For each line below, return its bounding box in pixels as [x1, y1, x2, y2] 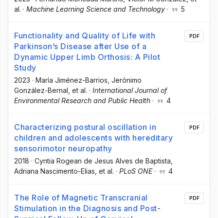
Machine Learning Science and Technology [26, 4, 165, 13]
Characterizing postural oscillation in [14, 122, 156, 132]
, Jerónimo [108, 75, 142, 84]
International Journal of [92, 86, 167, 94]
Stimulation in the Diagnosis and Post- [14, 203, 161, 214]
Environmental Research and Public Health [14, 96, 150, 105]
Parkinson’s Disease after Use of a [14, 41, 146, 51]
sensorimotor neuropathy [14, 144, 112, 154]
